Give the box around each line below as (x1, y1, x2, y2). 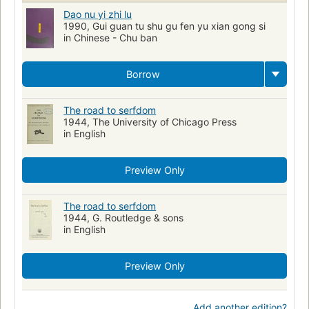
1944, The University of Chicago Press (63, 115, 237, 128)
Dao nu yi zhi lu (63, 8, 132, 20)
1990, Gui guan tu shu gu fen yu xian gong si (63, 19, 266, 32)
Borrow (126, 68, 160, 80)
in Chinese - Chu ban (63, 31, 158, 43)
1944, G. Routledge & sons (63, 211, 184, 223)
